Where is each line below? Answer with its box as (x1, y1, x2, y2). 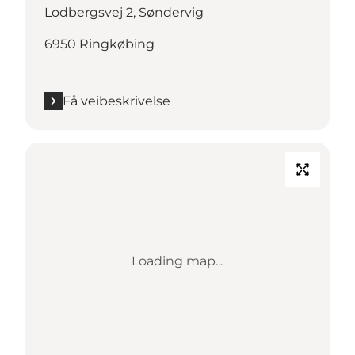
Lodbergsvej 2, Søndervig (44, 4, 204, 20)
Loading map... (132, 253, 223, 269)
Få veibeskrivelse (63, 93, 170, 109)
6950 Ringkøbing (44, 36, 155, 52)
